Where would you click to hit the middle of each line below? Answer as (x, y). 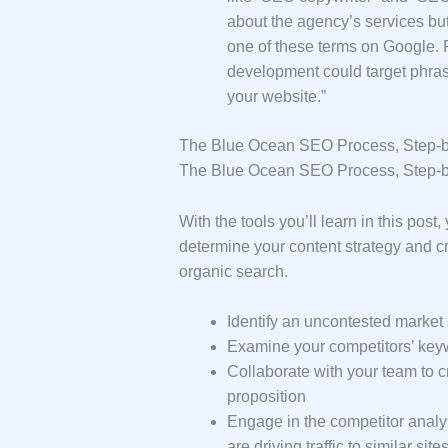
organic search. (233, 271)
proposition (266, 397)
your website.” (276, 97)
